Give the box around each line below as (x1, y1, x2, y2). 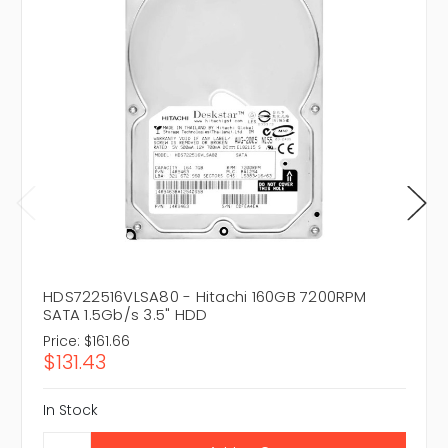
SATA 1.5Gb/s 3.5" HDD (43, 304, 208, 326)
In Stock (43, 400, 98, 421)
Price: (43, 331, 80, 352)
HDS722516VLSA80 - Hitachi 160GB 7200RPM (43, 286, 366, 308)
